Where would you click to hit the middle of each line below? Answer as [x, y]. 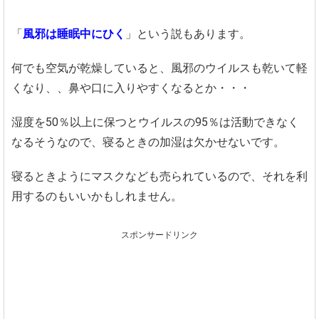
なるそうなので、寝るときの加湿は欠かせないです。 [148, 142]
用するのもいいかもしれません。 [97, 196]
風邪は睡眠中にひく [74, 33]
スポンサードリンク [159, 235]
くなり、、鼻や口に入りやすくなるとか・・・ [131, 88]
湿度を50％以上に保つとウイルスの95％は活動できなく [155, 122]
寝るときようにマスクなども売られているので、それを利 [159, 176]
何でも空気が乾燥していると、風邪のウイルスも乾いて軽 [159, 68]
